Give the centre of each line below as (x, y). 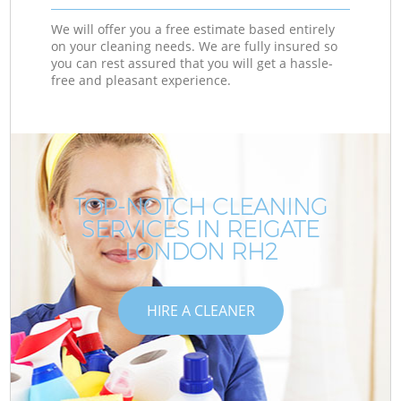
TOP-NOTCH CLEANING (200, 206)
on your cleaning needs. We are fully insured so (195, 46)
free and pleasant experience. (141, 80)
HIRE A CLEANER (200, 310)
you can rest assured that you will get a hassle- (192, 63)
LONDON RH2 (200, 251)
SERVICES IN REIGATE (200, 229)
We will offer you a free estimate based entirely (193, 29)
